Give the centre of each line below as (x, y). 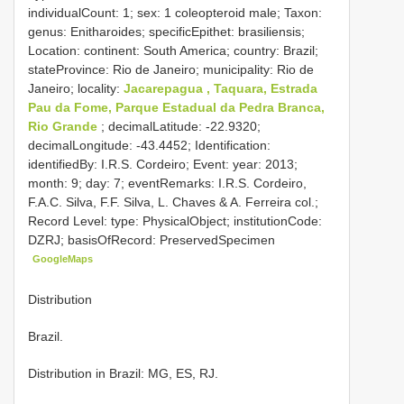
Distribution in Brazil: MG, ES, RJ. (123, 374)
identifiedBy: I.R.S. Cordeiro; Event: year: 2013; (163, 164)
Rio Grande (64, 126)
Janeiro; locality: (76, 88)
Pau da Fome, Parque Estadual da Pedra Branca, (176, 107)
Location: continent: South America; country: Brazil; (173, 50)
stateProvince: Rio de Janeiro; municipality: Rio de (171, 69)
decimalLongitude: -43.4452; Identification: (149, 145)
